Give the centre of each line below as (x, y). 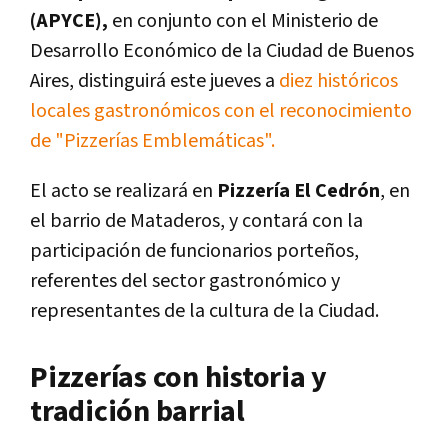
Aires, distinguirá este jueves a (154, 80)
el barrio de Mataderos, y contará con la (196, 220)
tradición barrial (137, 411)
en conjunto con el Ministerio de (243, 20)
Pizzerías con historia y (178, 377)
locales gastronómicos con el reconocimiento (221, 110)
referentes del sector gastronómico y (185, 280)
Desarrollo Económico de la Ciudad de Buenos (222, 50)
